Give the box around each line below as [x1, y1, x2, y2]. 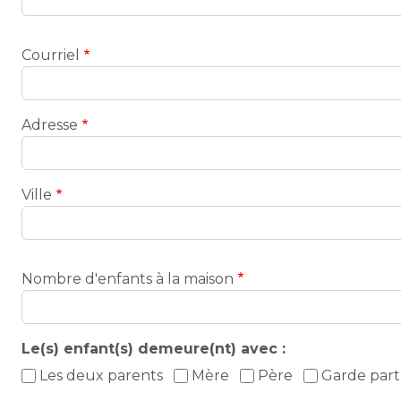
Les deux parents [39, 367, 163, 385]
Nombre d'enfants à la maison [21, 269, 234, 287]
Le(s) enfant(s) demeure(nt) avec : [21, 339, 286, 357]
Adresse [21, 115, 78, 133]
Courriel [21, 46, 80, 64]
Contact [21, 30, 81, 48]
